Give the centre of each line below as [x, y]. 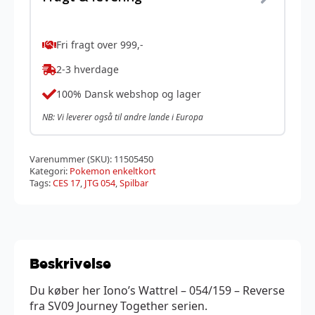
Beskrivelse [70, 263]
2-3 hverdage [88, 70]
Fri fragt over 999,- [100, 45]
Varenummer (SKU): [72, 159]
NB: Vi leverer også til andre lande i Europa [123, 117]
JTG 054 [100, 182]
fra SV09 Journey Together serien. [118, 306]
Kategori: [50, 171]
